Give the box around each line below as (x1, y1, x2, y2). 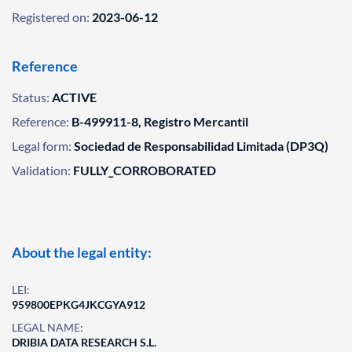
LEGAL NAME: (12, 321, 83, 334)
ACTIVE (52, 90, 97, 104)
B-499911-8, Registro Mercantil (71, 114, 248, 129)
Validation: (12, 163, 71, 178)
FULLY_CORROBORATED (73, 163, 216, 178)
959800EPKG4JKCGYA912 (12, 298, 145, 311)
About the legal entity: (12, 244, 152, 261)
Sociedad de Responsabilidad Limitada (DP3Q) (74, 138, 328, 153)
